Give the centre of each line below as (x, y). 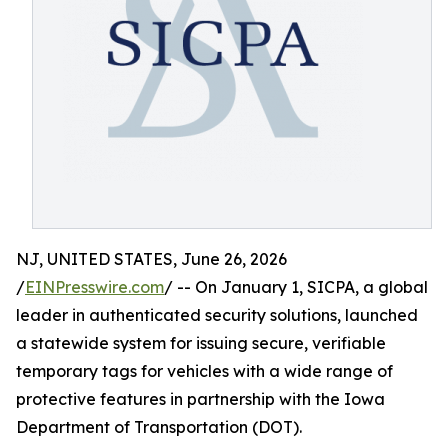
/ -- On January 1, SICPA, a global (296, 287)
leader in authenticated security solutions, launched (217, 315)
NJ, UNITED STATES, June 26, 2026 (151, 259)
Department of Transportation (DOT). (159, 427)
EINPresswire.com (94, 287)
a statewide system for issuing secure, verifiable (201, 343)
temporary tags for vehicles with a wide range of (204, 371)
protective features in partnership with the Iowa (200, 399)
